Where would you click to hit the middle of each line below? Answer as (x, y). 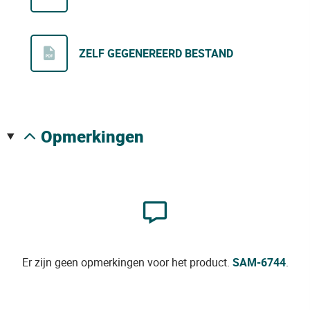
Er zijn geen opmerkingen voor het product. (127, 263)
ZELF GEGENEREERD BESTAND (156, 54)
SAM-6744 (259, 263)
